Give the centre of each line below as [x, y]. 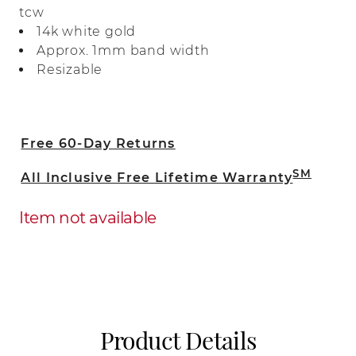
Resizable [70, 70]
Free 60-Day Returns [98, 143]
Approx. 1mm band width [123, 50]
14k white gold [87, 31]
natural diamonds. [82, 19]
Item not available [88, 218]
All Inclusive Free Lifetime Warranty [157, 178]
